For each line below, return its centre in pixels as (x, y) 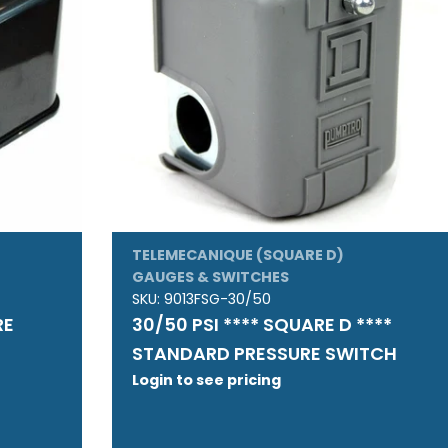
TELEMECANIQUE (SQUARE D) (237, 255)
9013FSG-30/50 (217, 299)
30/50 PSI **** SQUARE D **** (261, 325)
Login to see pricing (206, 380)
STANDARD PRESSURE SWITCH (264, 354)
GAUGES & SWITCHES (210, 277)
